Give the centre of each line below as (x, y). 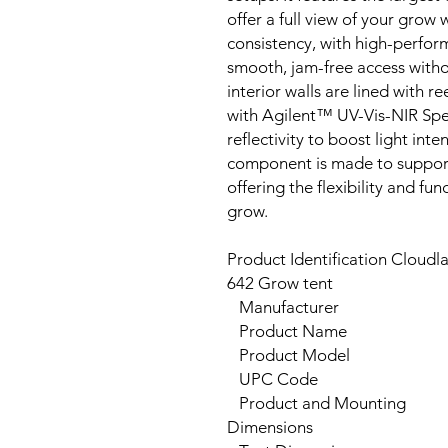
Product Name (287, 331)
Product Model (288, 355)
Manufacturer (283, 307)
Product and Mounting (316, 403)
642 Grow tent (280, 283)
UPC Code (272, 379)
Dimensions (270, 427)
